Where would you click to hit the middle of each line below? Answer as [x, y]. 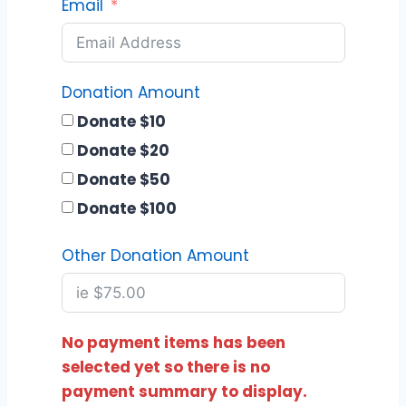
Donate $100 [126, 208]
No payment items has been [173, 342]
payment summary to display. [184, 391]
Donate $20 [123, 150]
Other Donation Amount [155, 255]
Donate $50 [123, 179]
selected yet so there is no [165, 367]
